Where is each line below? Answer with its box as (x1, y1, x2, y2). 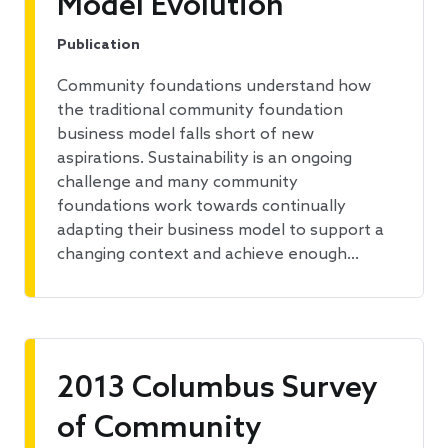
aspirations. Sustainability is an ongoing (57, 149, 352, 169)
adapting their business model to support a (57, 221, 384, 241)
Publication (57, 37, 140, 55)
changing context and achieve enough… (57, 245, 359, 265)
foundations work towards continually (57, 197, 346, 217)
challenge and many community (57, 173, 298, 193)
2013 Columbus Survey (57, 371, 378, 408)
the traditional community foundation (57, 101, 343, 121)
